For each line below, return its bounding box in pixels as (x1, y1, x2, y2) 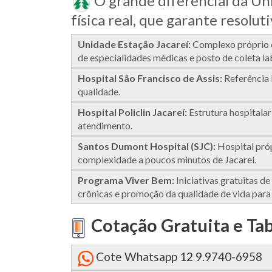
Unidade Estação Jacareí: (78, 38, 191, 50)
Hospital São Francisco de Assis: (78, 72, 222, 84)
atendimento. (78, 119, 132, 131)
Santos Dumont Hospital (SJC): (78, 140, 216, 152)
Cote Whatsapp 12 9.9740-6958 (96, 250, 262, 264)
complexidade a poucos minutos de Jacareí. (78, 153, 256, 165)
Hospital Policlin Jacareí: (78, 106, 187, 118)
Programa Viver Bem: (78, 174, 174, 186)
